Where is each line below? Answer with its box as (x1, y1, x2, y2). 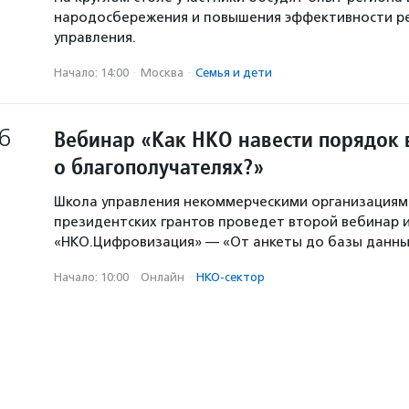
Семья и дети (195, 66, 272, 79)
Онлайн (141, 270, 184, 284)
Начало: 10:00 (54, 270, 129, 284)
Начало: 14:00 (54, 66, 129, 79)
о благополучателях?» (54, 152, 264, 181)
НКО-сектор (196, 270, 265, 284)
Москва (141, 66, 184, 79)
